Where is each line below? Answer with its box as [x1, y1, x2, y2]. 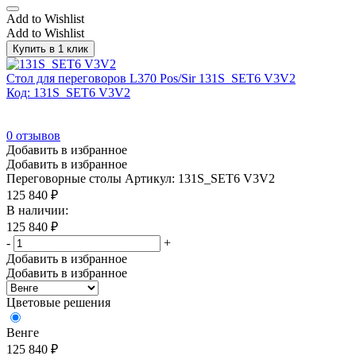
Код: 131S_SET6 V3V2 [6, 85, 130, 99]
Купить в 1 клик [13, 42, 88, 55]
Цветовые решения [6, 295, 110, 309]
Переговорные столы [6, 171, 122, 185]
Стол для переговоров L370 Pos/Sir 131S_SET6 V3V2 [6, 71, 296, 85]
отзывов [13, 128, 60, 142]
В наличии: [6, 203, 68, 217]
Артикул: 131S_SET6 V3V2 [125, 171, 275, 185]
